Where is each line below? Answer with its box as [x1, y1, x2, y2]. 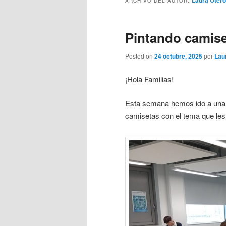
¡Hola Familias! [125, 73, 174, 84]
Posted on [125, 51, 154, 61]
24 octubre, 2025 [154, 51, 202, 61]
